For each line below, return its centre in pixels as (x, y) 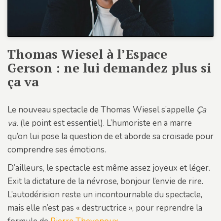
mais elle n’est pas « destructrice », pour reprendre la (105, 208)
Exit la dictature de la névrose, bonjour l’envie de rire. (105, 181)
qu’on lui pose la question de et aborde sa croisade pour (110, 136)
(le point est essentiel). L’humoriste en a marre (105, 123)
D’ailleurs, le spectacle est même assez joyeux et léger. (109, 168)
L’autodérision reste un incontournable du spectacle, (105, 194)
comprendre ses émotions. (57, 149)
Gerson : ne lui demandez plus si (109, 67)
